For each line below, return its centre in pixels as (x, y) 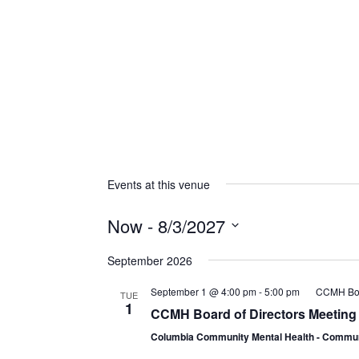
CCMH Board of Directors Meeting (253, 313)
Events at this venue (158, 184)
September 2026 (149, 260)
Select (124, 247)
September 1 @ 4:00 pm (203, 291)
